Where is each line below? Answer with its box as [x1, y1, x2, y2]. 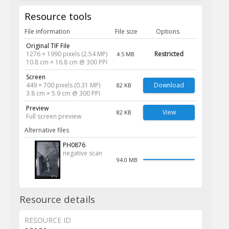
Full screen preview [26, 112, 81, 121]
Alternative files [24, 126, 69, 135]
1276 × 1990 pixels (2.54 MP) [26, 50, 107, 59]
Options [156, 27, 180, 36]
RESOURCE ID [24, 215, 71, 225]
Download [154, 81, 185, 90]
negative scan [62, 149, 102, 158]
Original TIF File [26, 41, 70, 51]
